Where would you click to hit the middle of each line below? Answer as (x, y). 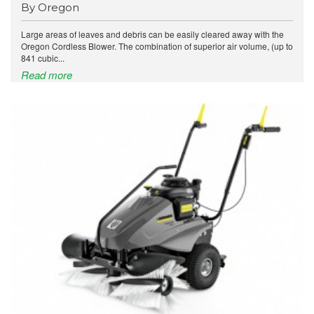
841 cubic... (43, 58)
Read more (47, 75)
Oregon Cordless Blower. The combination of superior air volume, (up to (157, 46)
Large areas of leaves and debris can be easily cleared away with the (152, 34)
